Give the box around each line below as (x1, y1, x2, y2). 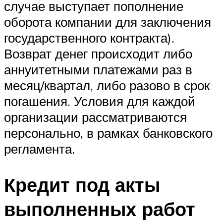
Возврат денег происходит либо (4, 46, 192, 62)
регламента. (4, 141, 75, 157)
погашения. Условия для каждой (4, 93, 195, 110)
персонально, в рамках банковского (4, 125, 213, 141)
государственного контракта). (4, 30, 174, 46)
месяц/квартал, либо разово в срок (4, 77, 210, 94)
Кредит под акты (4, 172, 160, 197)
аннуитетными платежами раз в (4, 61, 192, 78)
